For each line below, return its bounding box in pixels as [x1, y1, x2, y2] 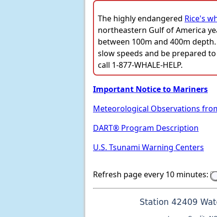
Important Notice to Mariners [93, 84, 208, 95]
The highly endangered [98, 13, 185, 24]
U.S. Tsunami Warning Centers [93, 142, 204, 153]
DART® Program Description [93, 123, 199, 134]
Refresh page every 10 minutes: [93, 169, 208, 180]
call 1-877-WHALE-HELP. [98, 60, 183, 71]
